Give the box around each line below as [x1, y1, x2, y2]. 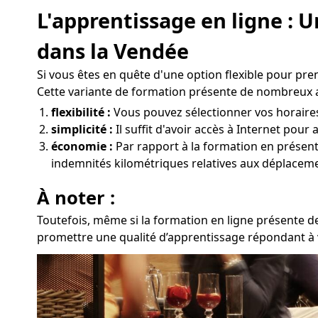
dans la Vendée [37, 37, 189, 65]
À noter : [37, 185, 115, 211]
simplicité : [51, 121, 113, 138]
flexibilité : [51, 104, 111, 121]
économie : [51, 138, 113, 155]
